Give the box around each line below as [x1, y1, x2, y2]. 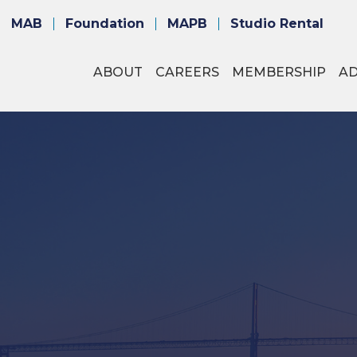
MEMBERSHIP [231, 65, 326, 80]
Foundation [65, 15, 144, 31]
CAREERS [155, 65, 219, 80]
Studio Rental [230, 15, 324, 31]
